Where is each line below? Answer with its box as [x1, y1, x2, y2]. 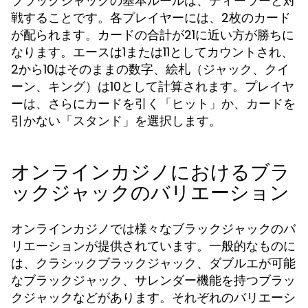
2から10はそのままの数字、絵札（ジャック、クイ [11, 60, 289, 78]
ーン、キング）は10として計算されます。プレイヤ [11, 78, 294, 95]
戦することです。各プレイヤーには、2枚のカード [11, 9, 291, 26]
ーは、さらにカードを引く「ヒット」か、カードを [11, 95, 296, 112]
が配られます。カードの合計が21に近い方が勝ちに [11, 26, 294, 43]
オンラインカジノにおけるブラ [11, 159, 290, 186]
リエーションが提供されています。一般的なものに [11, 237, 296, 254]
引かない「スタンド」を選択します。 [11, 112, 221, 129]
